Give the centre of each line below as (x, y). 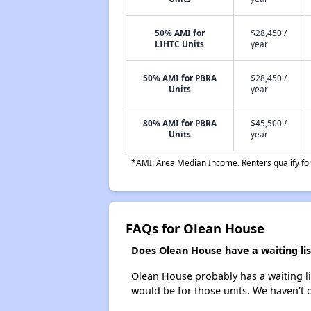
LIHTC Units (180, 44)
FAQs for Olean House (195, 228)
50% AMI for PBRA (179, 78)
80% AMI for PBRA (179, 123)
